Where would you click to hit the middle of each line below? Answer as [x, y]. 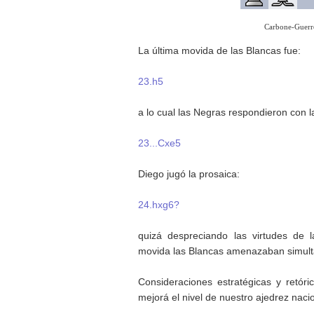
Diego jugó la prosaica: [189, 173]
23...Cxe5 [159, 143]
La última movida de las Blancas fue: [219, 50]
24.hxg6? [159, 204]
